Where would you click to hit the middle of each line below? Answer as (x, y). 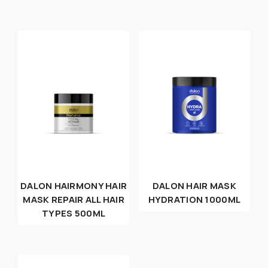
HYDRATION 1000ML (194, 200)
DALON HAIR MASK (194, 186)
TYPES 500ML (74, 214)
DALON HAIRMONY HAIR (74, 186)
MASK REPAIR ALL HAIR (74, 200)
